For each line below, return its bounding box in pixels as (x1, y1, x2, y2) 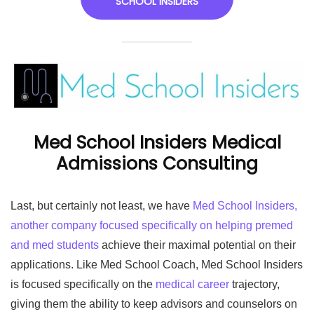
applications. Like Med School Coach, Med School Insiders (11, 259, 303, 271)
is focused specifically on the (11, 278, 156, 291)
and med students (11, 239, 99, 252)
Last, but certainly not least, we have (11, 200, 193, 212)
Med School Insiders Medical (33, 130, 281, 156)
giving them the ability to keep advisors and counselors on (11, 298, 297, 310)
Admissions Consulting (56, 151, 258, 177)
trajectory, (229, 278, 280, 291)
